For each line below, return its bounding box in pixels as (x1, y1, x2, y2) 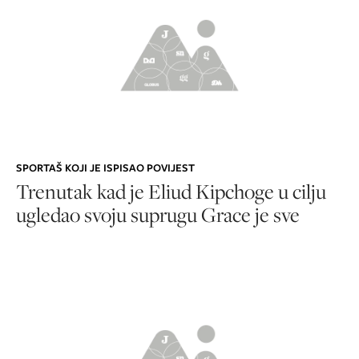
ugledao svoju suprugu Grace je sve (16, 200, 300, 228)
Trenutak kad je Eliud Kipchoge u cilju (16, 177, 326, 204)
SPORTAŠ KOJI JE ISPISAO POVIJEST (16, 159, 195, 175)
